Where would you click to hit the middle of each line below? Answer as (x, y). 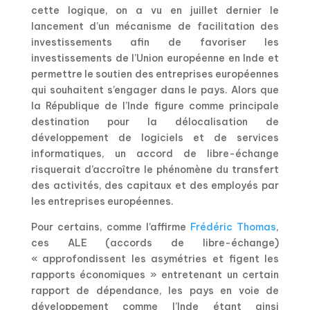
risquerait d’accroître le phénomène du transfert (155, 170)
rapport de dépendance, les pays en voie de (155, 291)
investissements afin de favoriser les (155, 43)
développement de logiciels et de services (155, 138)
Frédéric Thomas (234, 227)
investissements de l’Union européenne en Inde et (155, 58)
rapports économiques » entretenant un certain (155, 275)
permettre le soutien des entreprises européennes (155, 74)
